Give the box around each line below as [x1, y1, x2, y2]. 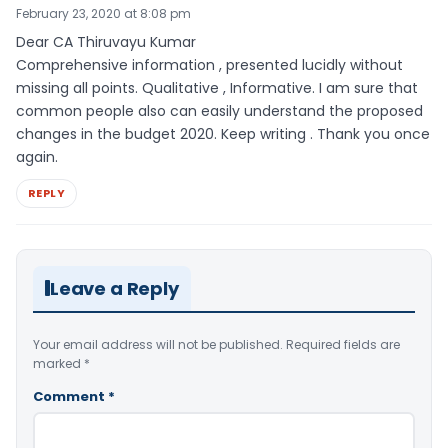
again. [16, 146, 58, 167]
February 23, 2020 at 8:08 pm [16, 4, 191, 22]
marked [33, 354, 84, 372]
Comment [33, 386, 108, 406]
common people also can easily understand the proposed [16, 100, 423, 121]
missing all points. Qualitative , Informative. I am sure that [16, 77, 418, 98]
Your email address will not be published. [33, 335, 283, 353]
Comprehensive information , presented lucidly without [16, 54, 403, 75]
